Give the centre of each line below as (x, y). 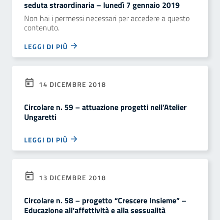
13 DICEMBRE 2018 (71, 178)
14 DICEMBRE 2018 (71, 84)
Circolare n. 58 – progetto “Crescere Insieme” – (105, 200)
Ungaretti (40, 117)
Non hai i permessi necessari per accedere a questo (107, 18)
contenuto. (42, 27)
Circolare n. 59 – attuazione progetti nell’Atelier (105, 107)
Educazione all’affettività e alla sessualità (95, 210)
